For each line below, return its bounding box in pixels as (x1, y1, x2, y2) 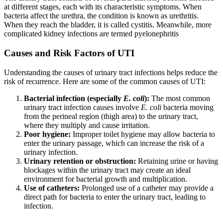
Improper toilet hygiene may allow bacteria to (71, 129, 215, 138)
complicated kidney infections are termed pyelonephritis (4, 29, 179, 38)
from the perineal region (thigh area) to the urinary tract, (24, 111, 198, 120)
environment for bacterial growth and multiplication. (24, 174, 187, 183)
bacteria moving (163, 103, 214, 111)
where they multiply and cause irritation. (24, 120, 150, 129)
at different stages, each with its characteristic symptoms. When (4, 2, 202, 11)
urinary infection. (24, 147, 78, 156)
